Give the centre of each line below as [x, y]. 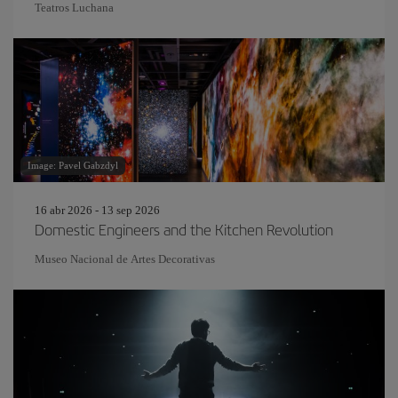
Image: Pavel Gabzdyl [73, 165]
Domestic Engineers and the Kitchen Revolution [184, 229]
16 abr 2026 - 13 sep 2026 [97, 210]
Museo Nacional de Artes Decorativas [125, 259]
